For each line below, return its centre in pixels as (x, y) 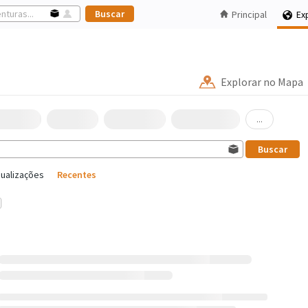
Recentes (77, 175)
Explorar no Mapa (262, 82)
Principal (249, 14)
